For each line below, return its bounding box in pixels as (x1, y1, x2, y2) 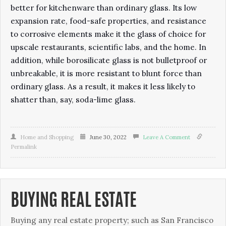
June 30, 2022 (88, 134, 127, 141)
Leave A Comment (143, 134, 190, 141)
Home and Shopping (20, 134, 74, 141)
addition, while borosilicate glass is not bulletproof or (11, 55, 207, 65)
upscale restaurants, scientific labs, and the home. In (11, 42, 206, 52)
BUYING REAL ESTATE (11, 193, 137, 210)
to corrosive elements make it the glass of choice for (11, 29, 206, 39)
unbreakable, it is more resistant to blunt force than (11, 69, 202, 78)
